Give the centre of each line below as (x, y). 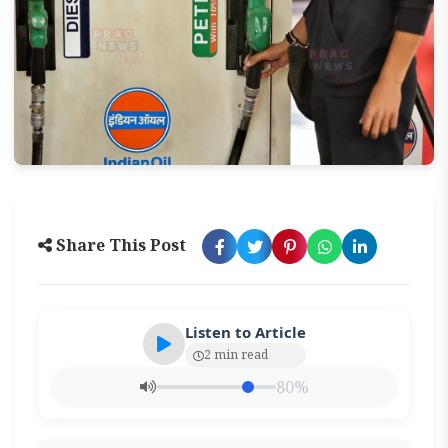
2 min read (235, 354)
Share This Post (119, 245)
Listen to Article (245, 332)
